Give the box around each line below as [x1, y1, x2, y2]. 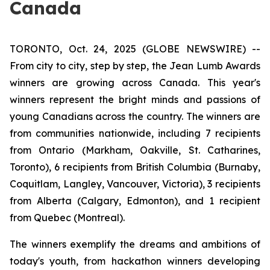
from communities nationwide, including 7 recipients [10, 127, 260, 139]
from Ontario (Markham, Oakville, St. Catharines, [10, 144, 260, 156]
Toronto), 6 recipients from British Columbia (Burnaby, [10, 161, 260, 173]
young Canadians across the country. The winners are [10, 110, 260, 122]
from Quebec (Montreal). [10, 212, 125, 224]
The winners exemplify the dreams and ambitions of [10, 238, 260, 250]
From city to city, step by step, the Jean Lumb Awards [10, 60, 260, 72]
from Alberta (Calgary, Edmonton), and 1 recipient [10, 195, 260, 207]
